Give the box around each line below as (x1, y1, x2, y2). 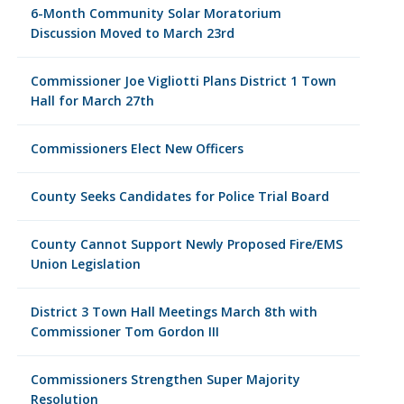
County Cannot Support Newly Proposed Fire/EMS (30, 235, 343, 252)
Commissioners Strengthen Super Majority (30, 371, 300, 388)
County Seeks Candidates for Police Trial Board (30, 188, 329, 205)
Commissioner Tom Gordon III (30, 323, 219, 340)
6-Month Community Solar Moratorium (30, 5, 281, 22)
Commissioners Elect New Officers (30, 140, 243, 157)
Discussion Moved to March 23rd (30, 24, 234, 41)
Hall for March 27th (30, 92, 154, 109)
